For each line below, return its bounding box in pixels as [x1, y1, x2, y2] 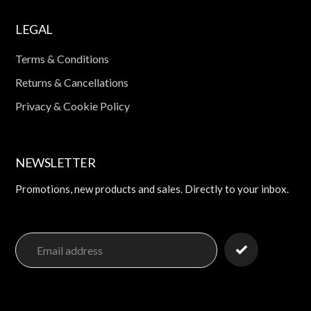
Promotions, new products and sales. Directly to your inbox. [15, 182, 289, 195]
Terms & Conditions [15, 52, 109, 65]
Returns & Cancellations [15, 76, 128, 89]
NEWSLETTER [15, 155, 95, 170]
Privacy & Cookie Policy [15, 99, 130, 112]
